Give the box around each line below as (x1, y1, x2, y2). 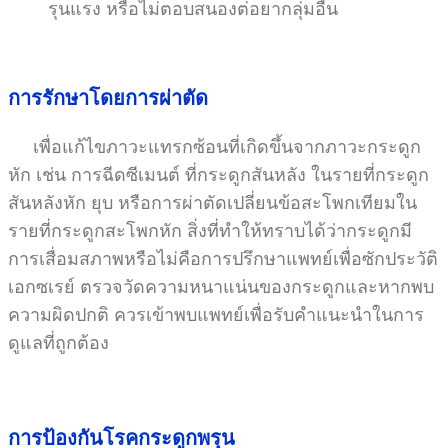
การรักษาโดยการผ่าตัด (8, 87, 208, 110)
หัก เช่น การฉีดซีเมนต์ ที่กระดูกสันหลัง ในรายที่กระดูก (8, 165, 429, 186)
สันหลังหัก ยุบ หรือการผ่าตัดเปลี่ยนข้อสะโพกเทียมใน (8, 193, 417, 214)
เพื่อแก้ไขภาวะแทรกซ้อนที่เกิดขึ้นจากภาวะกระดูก (8, 137, 421, 158)
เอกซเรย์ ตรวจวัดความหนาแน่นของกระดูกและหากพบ (8, 277, 434, 298)
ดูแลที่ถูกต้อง (8, 333, 109, 354)
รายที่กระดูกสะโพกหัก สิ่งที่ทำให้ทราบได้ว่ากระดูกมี (8, 221, 412, 242)
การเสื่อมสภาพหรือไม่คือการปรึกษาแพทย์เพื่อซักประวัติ (8, 249, 438, 270)
